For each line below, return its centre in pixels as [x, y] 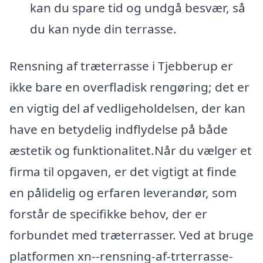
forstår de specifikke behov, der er [108, 214]
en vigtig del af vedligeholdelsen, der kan [127, 108]
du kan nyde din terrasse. [103, 28]
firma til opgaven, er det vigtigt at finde [123, 172]
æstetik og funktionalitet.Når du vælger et [131, 151]
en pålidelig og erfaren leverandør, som [123, 193]
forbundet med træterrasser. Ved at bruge [131, 235]
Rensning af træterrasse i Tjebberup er [121, 66]
